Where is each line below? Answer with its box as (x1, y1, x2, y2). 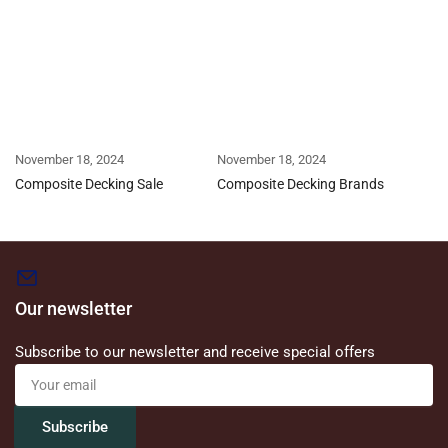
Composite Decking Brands (216, 175, 384, 192)
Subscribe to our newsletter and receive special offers (15, 342, 375, 361)
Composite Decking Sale (15, 175, 163, 192)
